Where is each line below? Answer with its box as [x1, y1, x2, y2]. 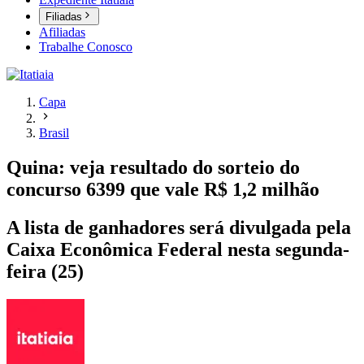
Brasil [39, 126, 69, 141]
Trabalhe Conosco [39, 40, 132, 54]
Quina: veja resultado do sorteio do [6, 157, 300, 179]
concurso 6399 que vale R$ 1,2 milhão [6, 179, 319, 201]
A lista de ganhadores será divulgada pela [6, 217, 351, 239]
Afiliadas [39, 25, 85, 40]
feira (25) [6, 261, 84, 283]
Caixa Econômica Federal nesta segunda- [6, 239, 349, 261]
